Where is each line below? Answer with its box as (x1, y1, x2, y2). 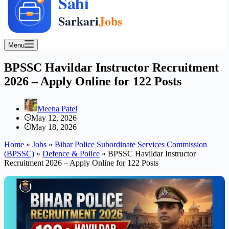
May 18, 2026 (31, 122, 77, 131)
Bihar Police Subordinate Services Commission (55, 140, 207, 149)
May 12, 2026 (31, 113, 77, 122)
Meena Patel (37, 104, 77, 113)
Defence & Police (42, 149, 100, 158)
